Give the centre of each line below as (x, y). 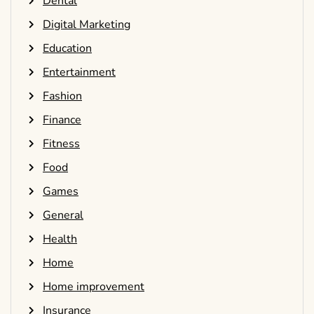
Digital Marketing (87, 25)
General (63, 216)
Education (67, 49)
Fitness (61, 144)
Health (60, 239)
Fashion (62, 96)
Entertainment (79, 73)
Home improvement (94, 287)
